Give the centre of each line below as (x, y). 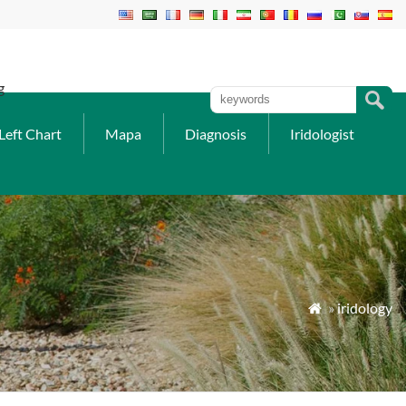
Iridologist (322, 134)
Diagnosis (216, 134)
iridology (365, 308)
